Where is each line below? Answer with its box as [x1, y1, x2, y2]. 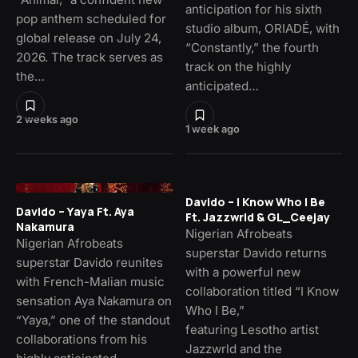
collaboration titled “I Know [185, 284, 339, 300]
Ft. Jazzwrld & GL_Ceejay [185, 209, 330, 225]
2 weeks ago [16, 113, 78, 126]
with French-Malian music [16, 274, 165, 290]
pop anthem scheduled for [16, 11, 166, 27]
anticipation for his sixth [185, 2, 322, 18]
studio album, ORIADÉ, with [185, 21, 340, 37]
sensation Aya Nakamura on [16, 293, 172, 309]
